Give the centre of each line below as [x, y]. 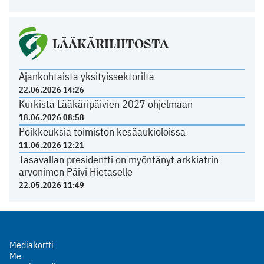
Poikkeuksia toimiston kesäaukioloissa [102, 131]
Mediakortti [32, 244]
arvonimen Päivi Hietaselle [75, 171]
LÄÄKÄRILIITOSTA [110, 43]
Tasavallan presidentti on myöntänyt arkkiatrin [118, 159]
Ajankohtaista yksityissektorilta [86, 77]
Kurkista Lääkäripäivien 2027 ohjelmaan [105, 104]
